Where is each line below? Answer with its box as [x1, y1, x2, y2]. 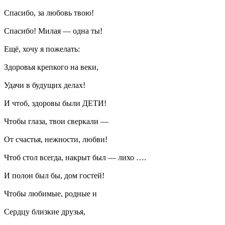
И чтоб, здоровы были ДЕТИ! [4, 98, 106, 107]
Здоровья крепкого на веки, [4, 62, 98, 71]
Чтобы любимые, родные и [4, 189, 97, 198]
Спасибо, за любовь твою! [4, 8, 94, 17]
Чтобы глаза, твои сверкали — [4, 117, 108, 126]
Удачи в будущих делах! [4, 80, 85, 89]
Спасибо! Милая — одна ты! [4, 26, 102, 35]
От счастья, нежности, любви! [4, 135, 107, 144]
